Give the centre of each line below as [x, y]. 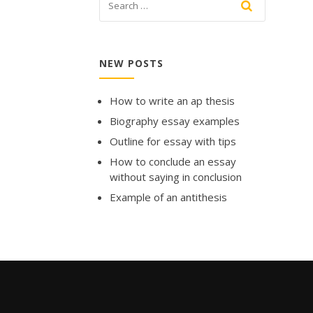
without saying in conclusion [176, 176]
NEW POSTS [131, 63]
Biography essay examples [175, 121]
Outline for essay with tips [173, 141]
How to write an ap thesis [172, 100]
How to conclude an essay [173, 161]
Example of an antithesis [168, 197]
